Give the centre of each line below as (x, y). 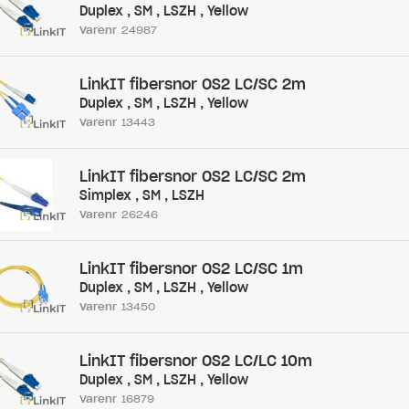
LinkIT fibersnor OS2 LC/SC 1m (191, 268)
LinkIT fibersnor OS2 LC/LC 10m (195, 361)
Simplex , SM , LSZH (142, 195)
